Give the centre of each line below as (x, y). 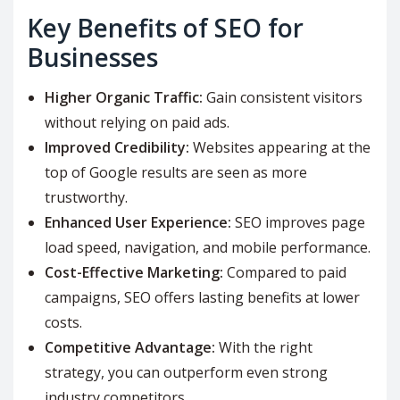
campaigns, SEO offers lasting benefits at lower (202, 297)
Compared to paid (285, 272)
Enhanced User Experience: (138, 222)
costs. (63, 322)
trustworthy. (86, 197)
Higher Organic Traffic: (124, 97)
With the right (264, 347)
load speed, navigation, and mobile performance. (208, 247)
